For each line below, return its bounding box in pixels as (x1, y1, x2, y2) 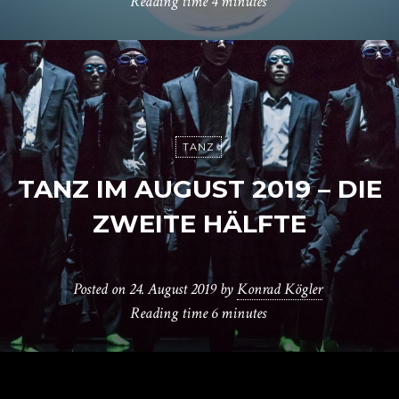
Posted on (73, 279, 129, 299)
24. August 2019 (129, 279, 216, 299)
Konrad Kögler (237, 279, 322, 299)
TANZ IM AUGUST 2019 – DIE (17, 174, 382, 204)
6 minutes (210, 303, 266, 323)
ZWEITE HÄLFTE (93, 208, 306, 239)
